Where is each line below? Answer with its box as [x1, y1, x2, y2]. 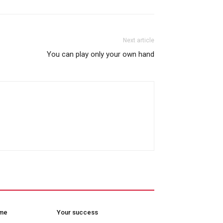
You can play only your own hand [47, 49, 154, 59]
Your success [57, 208, 98, 216]
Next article [123, 36, 154, 44]
